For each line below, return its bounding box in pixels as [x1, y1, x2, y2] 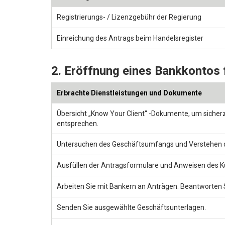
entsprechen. [57, 119, 98, 128]
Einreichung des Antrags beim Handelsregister [57, 34, 203, 42]
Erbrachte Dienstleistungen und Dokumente [57, 88, 202, 97]
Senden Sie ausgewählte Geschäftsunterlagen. [57, 203, 206, 211]
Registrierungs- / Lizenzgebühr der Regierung [57, 13, 201, 21]
